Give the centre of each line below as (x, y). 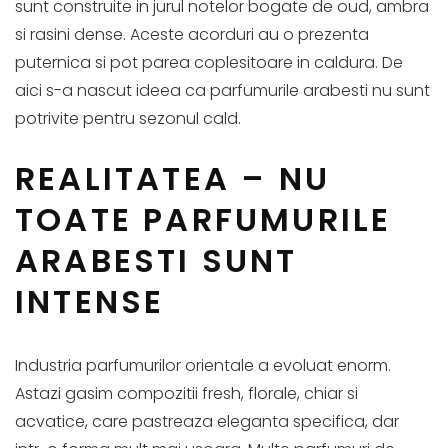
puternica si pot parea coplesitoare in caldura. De (209, 62)
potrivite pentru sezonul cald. (128, 118)
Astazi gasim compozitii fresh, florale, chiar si (186, 393)
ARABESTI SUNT (156, 260)
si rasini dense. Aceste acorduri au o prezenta (192, 34)
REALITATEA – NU (172, 178)
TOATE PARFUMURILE (203, 219)
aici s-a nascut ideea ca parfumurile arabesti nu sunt (222, 90)
